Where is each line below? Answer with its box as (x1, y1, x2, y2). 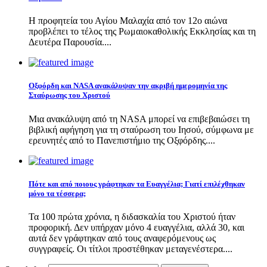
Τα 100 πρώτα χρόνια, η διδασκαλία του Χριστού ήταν (29, 211, 235, 222)
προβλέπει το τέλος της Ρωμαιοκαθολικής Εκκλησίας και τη (29, 26, 256, 37)
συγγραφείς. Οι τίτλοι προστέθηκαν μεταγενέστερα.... (29, 243, 232, 254)
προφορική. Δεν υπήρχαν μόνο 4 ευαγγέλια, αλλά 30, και (29, 222, 244, 232)
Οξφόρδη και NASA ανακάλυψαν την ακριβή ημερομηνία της (29, 81, 227, 91)
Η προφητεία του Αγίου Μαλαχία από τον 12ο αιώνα (29, 15, 227, 26)
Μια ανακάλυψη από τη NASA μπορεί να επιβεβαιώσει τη (29, 113, 250, 124)
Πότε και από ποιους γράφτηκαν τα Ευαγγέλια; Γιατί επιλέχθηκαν (29, 179, 245, 188)
